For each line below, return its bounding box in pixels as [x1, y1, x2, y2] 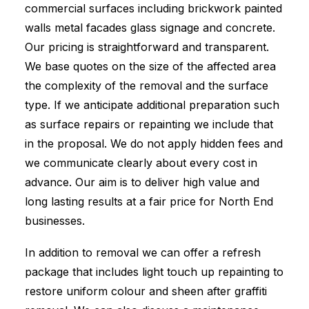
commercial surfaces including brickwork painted [25, 1, 282, 15]
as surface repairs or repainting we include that [25, 117, 273, 131]
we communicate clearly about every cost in [25, 156, 257, 170]
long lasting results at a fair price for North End [25, 195, 273, 208]
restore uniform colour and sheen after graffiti [25, 284, 267, 298]
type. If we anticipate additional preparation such [25, 98, 279, 112]
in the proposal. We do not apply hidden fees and [25, 137, 283, 150]
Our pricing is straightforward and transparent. [25, 40, 269, 54]
